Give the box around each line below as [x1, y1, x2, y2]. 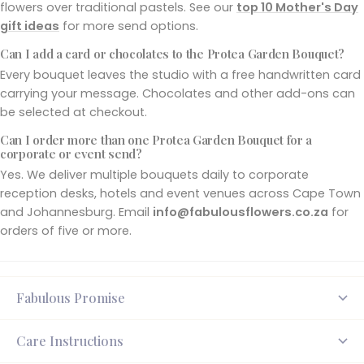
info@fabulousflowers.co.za [153, 203, 328, 220]
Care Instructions [16, 331, 123, 349]
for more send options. [59, 17, 198, 34]
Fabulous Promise [16, 288, 125, 306]
